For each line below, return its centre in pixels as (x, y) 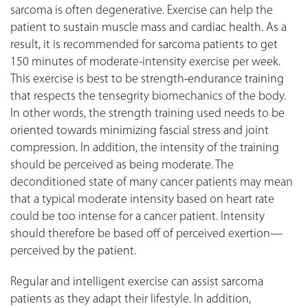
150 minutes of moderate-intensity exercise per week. (145, 62)
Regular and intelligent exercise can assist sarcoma (137, 282)
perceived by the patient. (73, 251)
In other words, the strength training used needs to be (147, 113)
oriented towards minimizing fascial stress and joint (140, 131)
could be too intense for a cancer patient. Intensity (137, 217)
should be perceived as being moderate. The (122, 165)
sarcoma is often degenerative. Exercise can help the (142, 10)
